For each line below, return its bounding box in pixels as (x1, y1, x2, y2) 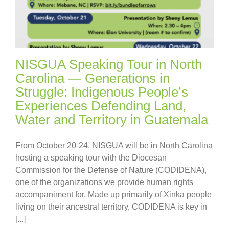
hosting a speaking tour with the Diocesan (15, 153, 167, 162)
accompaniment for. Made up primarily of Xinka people (15, 190, 212, 199)
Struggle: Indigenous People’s (15, 84, 188, 100)
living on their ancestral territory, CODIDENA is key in (15, 202, 207, 211)
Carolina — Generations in (15, 70, 170, 86)
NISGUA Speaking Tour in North (15, 56, 202, 72)
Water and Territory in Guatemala (15, 111, 208, 127)
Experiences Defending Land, (15, 98, 186, 113)
